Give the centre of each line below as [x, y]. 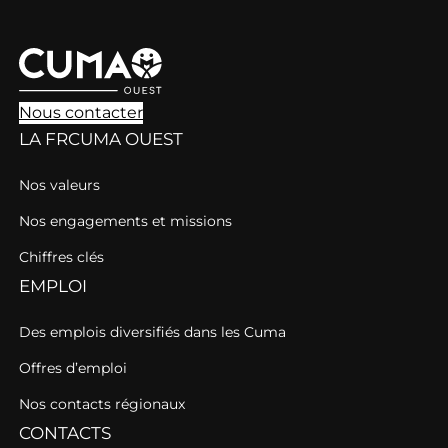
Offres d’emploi [73, 367]
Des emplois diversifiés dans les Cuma [152, 331]
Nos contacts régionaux [102, 403]
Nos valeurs [59, 184]
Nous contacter [81, 112]
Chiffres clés [61, 256]
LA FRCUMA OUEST [101, 138]
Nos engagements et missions [125, 220]
